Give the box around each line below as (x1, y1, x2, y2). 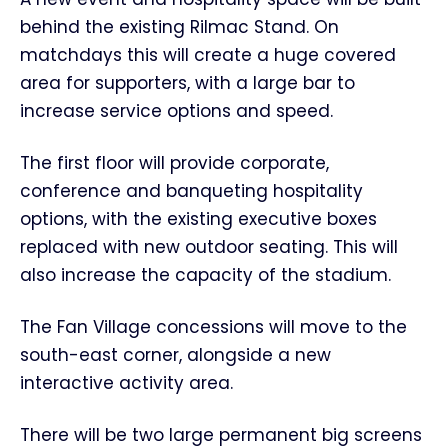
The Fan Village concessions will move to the (20, 315, 407, 339)
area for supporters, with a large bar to (20, 71, 355, 95)
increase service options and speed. (20, 99, 333, 123)
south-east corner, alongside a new (20, 343, 331, 367)
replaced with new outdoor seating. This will (20, 235, 398, 259)
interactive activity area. (20, 371, 233, 395)
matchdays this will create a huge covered (20, 43, 396, 67)
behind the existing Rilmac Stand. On (20, 15, 339, 39)
